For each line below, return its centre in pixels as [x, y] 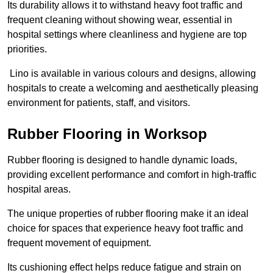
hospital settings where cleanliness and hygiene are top [127, 35]
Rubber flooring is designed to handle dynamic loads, [122, 160]
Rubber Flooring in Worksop [107, 134]
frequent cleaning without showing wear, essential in [120, 20]
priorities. [27, 49]
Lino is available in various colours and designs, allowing [132, 74]
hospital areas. [39, 190]
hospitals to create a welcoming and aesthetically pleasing [133, 88]
